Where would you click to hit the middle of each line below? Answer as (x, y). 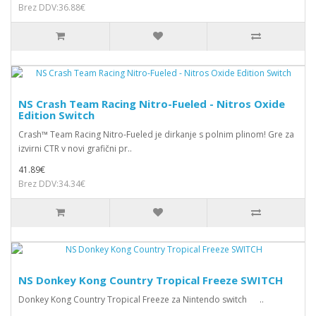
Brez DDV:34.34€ (52, 184)
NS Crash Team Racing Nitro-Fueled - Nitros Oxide (152, 104)
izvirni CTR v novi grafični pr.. (75, 148)
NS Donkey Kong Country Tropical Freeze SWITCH (151, 280)
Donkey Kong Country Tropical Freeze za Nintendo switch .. (141, 299)
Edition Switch (56, 115)
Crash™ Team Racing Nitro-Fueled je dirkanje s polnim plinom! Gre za (156, 134)
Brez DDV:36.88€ (52, 7)
